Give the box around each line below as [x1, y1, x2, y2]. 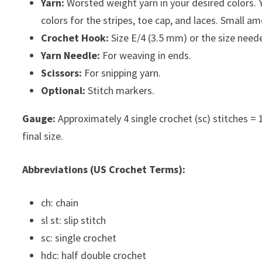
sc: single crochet [41, 230, 117, 244]
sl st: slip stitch [41, 213, 106, 227]
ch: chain [41, 195, 79, 209]
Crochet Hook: [41, 30, 109, 44]
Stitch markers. [85, 83, 155, 97]
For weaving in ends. [100, 48, 192, 62]
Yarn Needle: [41, 48, 101, 62]
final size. [22, 129, 64, 143]
